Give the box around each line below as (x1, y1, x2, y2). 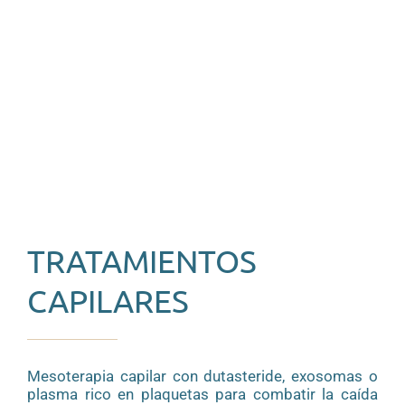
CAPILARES (26, 282, 189, 320)
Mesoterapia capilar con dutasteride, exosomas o (26, 367, 379, 386)
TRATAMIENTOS (26, 242, 257, 280)
